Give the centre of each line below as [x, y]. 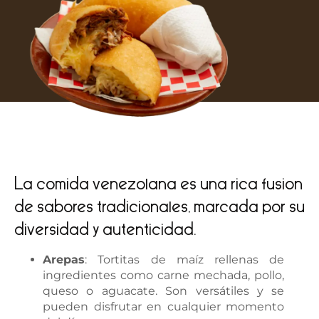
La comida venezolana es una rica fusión [158, 184]
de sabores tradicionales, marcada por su [159, 207]
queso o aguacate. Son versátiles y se [164, 291]
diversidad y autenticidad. [105, 230]
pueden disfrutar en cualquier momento [164, 306]
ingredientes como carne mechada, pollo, [164, 275]
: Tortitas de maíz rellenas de [185, 259]
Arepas [64, 259]
